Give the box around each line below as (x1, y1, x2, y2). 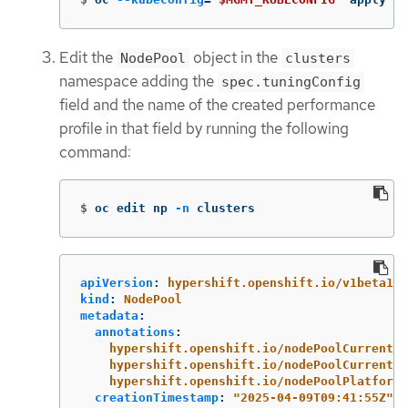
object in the (189, 47, 281, 68)
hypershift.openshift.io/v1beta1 (168, 275, 393, 290)
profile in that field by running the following (59, 118, 349, 139)
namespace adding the (59, 71, 218, 92)
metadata (80, 308, 138, 322)
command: (59, 142, 131, 163)
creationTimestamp (95, 390, 219, 404)
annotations (95, 324, 175, 339)
